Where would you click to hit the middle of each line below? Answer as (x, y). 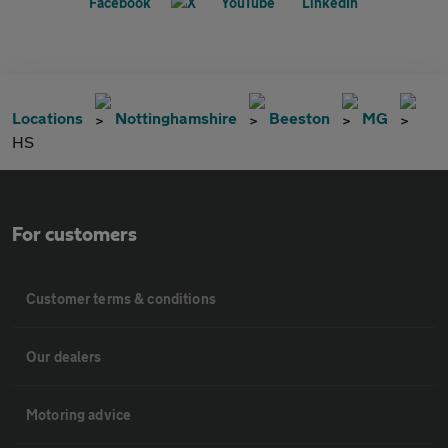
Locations (47, 117)
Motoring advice (79, 414)
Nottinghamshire (176, 117)
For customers (74, 234)
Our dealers (64, 356)
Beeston (299, 117)
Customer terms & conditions (121, 298)
